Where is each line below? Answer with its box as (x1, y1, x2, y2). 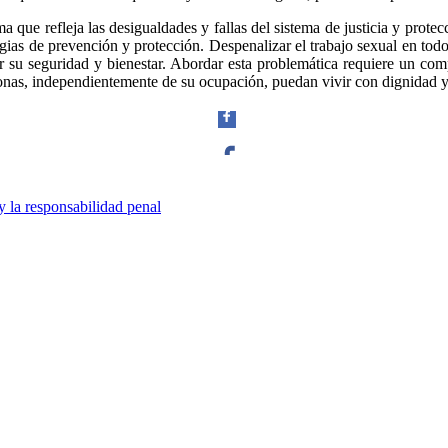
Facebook (196, 192, 258, 210)
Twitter (204, 300, 250, 318)
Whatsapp (195, 428, 259, 446)
